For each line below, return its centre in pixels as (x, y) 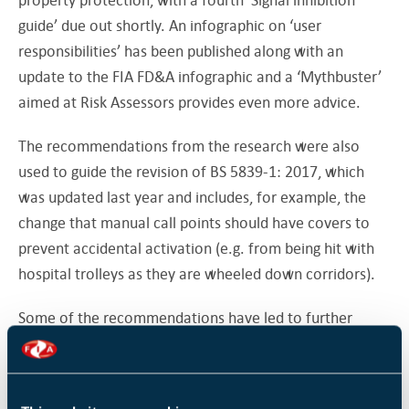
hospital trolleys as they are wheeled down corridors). (199, 273)
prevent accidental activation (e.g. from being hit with (196, 247)
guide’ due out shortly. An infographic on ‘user (170, 25)
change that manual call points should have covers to (194, 222)
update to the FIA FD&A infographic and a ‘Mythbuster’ (200, 76)
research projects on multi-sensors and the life (172, 342)
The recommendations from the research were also (189, 145)
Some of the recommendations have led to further (185, 317)
